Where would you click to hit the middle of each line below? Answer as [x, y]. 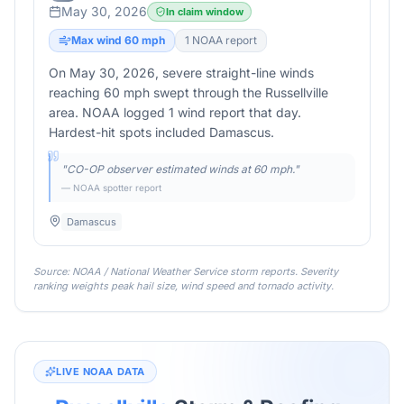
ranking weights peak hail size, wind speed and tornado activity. [184, 286]
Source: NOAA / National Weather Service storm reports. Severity [186, 271]
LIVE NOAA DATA [101, 372]
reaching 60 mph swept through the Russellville [188, 92]
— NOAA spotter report [111, 188]
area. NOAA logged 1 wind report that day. [175, 112]
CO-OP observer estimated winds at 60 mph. [180, 169]
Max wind [98, 40]
